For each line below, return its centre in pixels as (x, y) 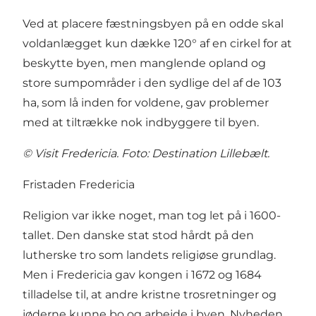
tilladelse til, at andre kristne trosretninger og (150, 295)
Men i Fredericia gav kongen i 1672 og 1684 (142, 275)
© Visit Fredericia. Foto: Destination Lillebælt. (146, 154)
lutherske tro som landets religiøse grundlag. (149, 255)
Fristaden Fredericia (79, 185)
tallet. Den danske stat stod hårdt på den (138, 236)
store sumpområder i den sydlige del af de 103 (152, 83)
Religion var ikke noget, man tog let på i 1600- (152, 216)
